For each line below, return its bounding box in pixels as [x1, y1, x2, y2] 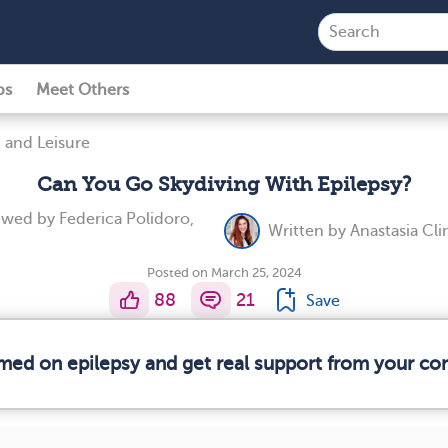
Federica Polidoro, [59, 210, 194, 228]
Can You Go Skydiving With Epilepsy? [37, 173, 411, 196]
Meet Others [36, 81, 129, 99]
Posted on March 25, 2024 [146, 265, 302, 280]
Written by [268, 222, 350, 240]
